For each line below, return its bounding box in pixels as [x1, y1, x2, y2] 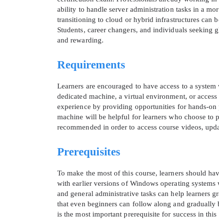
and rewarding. [57, 36, 104, 44]
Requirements [57, 59, 125, 71]
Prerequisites [57, 146, 120, 158]
